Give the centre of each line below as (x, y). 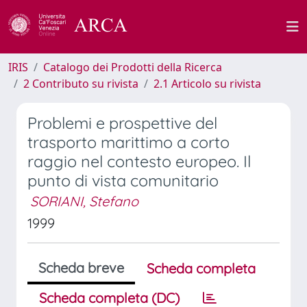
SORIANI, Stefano (84, 201)
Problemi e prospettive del (122, 123)
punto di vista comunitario (123, 181)
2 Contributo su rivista (81, 84)
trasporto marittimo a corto (128, 142)
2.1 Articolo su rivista (207, 84)
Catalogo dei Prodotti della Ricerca (133, 67)
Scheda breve (81, 268)
